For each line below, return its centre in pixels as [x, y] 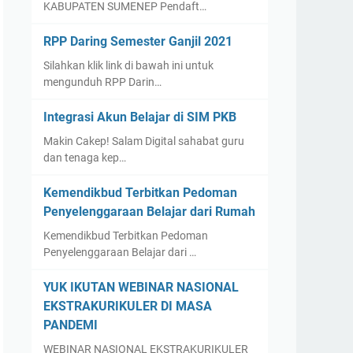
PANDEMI [71, 325]
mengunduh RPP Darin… [102, 82]
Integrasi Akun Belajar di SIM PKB [140, 117]
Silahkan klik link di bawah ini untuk [128, 65]
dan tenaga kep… [85, 158]
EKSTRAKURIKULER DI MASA [128, 306]
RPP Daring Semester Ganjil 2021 [138, 41]
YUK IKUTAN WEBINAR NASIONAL [141, 287]
